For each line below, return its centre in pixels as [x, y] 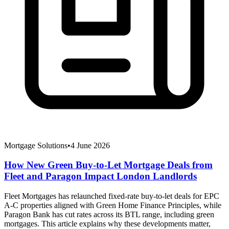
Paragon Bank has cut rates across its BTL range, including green [109, 215]
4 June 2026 [90, 145]
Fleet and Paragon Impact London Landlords [100, 176]
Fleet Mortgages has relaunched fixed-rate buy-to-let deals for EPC [112, 196]
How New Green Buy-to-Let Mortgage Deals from [108, 165]
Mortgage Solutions [36, 145]
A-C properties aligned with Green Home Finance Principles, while [113, 205]
